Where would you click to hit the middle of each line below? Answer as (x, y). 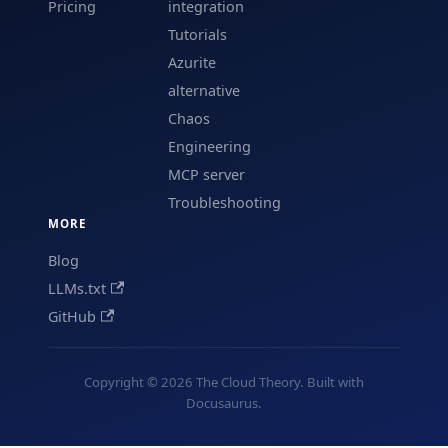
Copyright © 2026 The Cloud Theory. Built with (224, 382)
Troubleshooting (224, 203)
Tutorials (197, 35)
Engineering (209, 147)
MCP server (206, 175)
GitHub (72, 317)
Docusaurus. (224, 403)
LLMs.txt (77, 289)
